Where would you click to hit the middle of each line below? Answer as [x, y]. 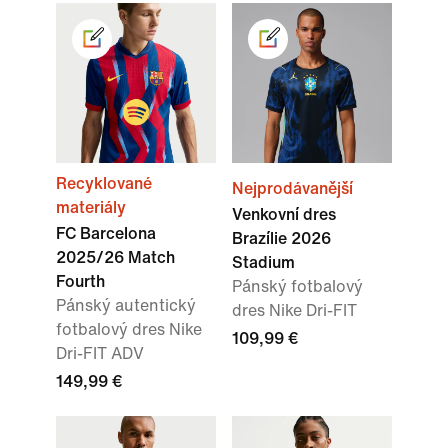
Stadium [263, 263]
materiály [91, 208]
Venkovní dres [284, 215]
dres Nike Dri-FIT [294, 311]
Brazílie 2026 [281, 239]
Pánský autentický [126, 306]
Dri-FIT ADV [100, 354]
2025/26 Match [115, 258]
